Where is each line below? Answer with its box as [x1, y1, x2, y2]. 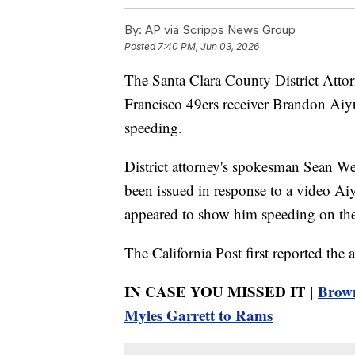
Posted [124, 40, 158, 53]
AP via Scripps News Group [142, 22, 296, 38]
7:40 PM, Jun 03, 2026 [158, 40, 259, 53]
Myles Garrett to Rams [124, 304, 273, 326]
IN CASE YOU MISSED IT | [124, 281, 318, 303]
